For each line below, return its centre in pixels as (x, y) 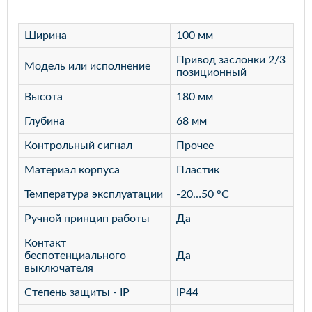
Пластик (198, 170)
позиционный (211, 73)
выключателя (59, 268)
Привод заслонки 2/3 (231, 60)
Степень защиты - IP (77, 293)
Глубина (45, 122)
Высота (44, 97)
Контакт (45, 243)
